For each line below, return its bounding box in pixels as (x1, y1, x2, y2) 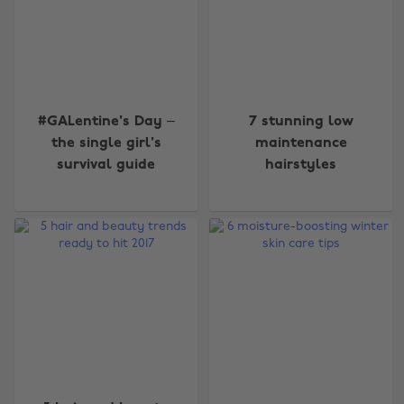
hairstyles (265, 157, 337, 172)
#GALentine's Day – (37, 114, 175, 129)
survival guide (57, 157, 156, 172)
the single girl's (50, 135, 161, 151)
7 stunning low (248, 114, 353, 129)
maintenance (254, 135, 347, 151)
